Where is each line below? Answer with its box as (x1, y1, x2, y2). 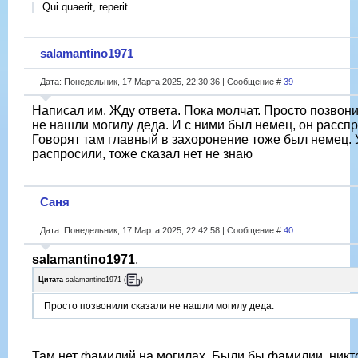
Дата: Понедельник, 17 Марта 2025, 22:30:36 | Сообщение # (40, 76, 284, 86)
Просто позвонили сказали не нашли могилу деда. (44, 300, 274, 312)
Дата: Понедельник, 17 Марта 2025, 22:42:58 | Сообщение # (40, 225, 284, 235)
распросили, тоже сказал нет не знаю (32, 146, 253, 161)
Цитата (38, 275, 63, 284)
